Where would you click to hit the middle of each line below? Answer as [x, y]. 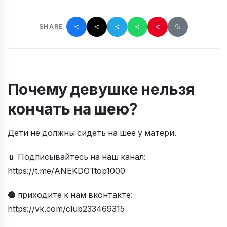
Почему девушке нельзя [101, 89]
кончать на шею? [73, 108]
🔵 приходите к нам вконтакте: [70, 195]
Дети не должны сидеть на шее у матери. [92, 133]
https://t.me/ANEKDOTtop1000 [66, 171]
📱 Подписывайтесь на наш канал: [77, 157]
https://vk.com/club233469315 [66, 209]
